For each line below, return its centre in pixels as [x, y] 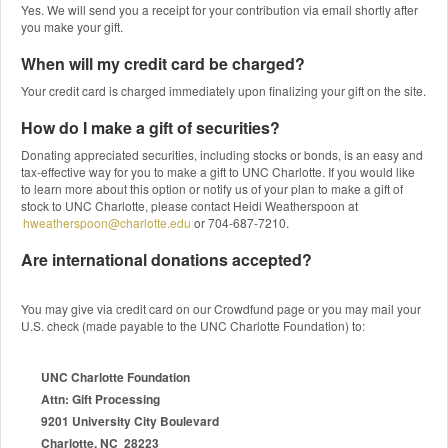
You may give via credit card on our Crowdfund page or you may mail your [221, 308]
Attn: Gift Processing [100, 398]
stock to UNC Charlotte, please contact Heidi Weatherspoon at [189, 205]
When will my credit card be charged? [165, 63]
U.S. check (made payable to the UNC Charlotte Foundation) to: [193, 325]
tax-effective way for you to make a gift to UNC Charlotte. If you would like [218, 171]
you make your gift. [72, 26]
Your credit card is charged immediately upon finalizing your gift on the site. [223, 90]
